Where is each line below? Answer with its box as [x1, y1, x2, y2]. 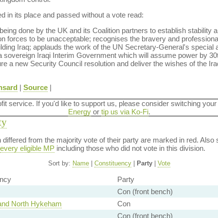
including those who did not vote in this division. [54, 144, 205, 152]
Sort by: [48, 160, 73, 167]
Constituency [94, 160, 131, 167]
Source [23, 83, 48, 91]
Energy [68, 108, 91, 116]
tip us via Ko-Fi [101, 108, 148, 116]
